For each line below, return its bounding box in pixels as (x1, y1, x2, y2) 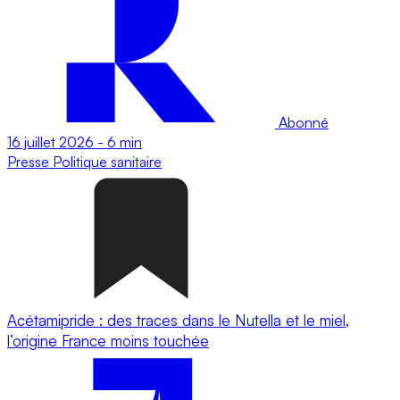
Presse (7, 152, 53, 171)
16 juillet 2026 (7, 132, 94, 151)
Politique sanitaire (53, 152, 162, 171)
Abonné (275, 112, 329, 131)
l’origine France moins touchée (7, 330, 209, 350)
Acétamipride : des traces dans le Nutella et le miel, (7, 310, 349, 329)
